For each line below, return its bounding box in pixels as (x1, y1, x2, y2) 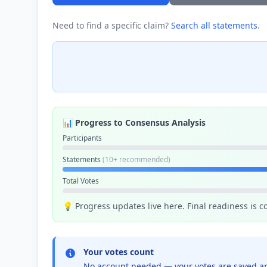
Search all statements (171, 20, 257, 31)
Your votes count (83, 246, 154, 257)
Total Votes (63, 176, 99, 186)
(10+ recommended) (103, 154, 170, 164)
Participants (63, 133, 102, 143)
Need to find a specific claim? (52, 20, 171, 31)
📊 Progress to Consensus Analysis (63, 117, 206, 128)
